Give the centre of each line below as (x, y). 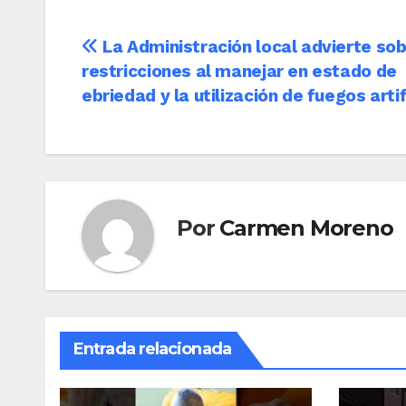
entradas (141, 127)
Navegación (163, 53)
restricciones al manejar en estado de (239, 71)
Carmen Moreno (306, 228)
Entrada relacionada (152, 348)
